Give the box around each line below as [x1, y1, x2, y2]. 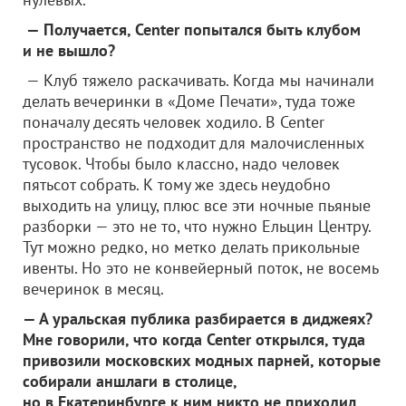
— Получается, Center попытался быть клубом [23, 19, 361, 40]
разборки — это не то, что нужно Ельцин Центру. [23, 216, 371, 237]
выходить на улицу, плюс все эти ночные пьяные [23, 195, 371, 216]
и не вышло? [23, 40, 115, 61]
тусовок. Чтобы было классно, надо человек [23, 153, 340, 174]
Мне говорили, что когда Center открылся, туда [23, 329, 365, 350]
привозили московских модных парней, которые [23, 350, 381, 371]
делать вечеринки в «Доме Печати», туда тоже [23, 91, 355, 111]
